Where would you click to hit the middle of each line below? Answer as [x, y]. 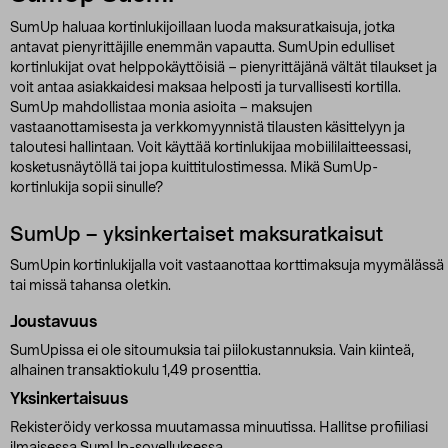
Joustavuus [53, 322]
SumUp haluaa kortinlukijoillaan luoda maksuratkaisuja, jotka [202, 28]
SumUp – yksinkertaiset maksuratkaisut [196, 235]
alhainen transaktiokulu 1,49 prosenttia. [226, 371]
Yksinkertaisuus [69, 399]
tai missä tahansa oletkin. [90, 286]
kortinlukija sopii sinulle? [86, 188]
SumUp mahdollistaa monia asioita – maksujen [161, 108]
